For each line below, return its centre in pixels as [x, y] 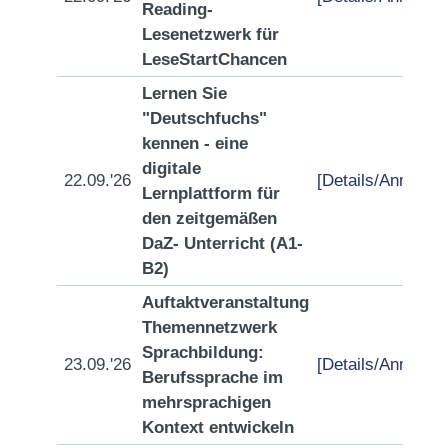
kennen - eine [195, 143]
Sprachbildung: [203, 352]
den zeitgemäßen [209, 218]
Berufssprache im [212, 377]
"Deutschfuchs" [204, 118]
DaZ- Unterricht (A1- [222, 243]
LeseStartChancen [214, 59]
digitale [171, 168]
